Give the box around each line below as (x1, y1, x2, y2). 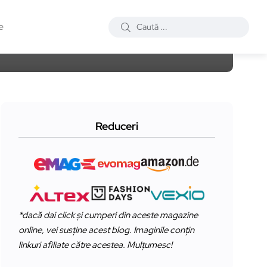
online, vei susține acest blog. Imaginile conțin (18, 223, 194, 236)
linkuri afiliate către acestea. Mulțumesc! (18, 238, 172, 251)
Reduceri (95, 119, 138, 133)
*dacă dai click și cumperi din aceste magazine (18, 209, 198, 221)
